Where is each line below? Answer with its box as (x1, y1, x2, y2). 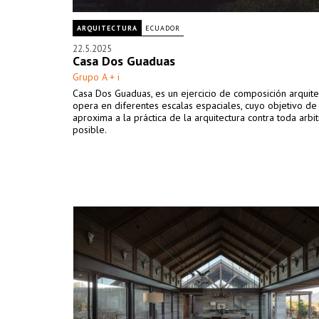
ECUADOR (145, 23, 180, 33)
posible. (73, 123, 109, 136)
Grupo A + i (73, 70, 120, 83)
